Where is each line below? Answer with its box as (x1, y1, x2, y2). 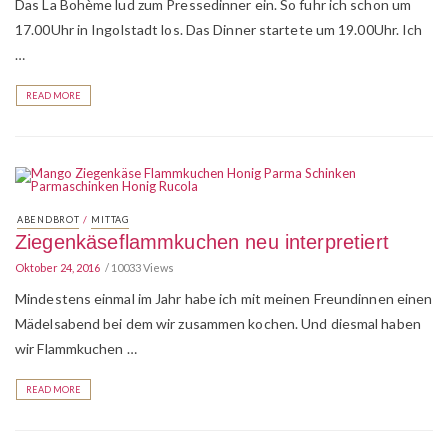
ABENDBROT (17, 214, 80, 225)
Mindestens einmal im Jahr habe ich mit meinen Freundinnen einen (15, 290, 433, 307)
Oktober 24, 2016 (15, 261, 100, 274)
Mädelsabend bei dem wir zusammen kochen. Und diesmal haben (15, 315, 421, 332)
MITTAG (91, 214, 129, 225)
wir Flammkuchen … (15, 340, 137, 357)
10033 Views (111, 261, 174, 274)
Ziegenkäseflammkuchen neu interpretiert (15, 231, 389, 253)
